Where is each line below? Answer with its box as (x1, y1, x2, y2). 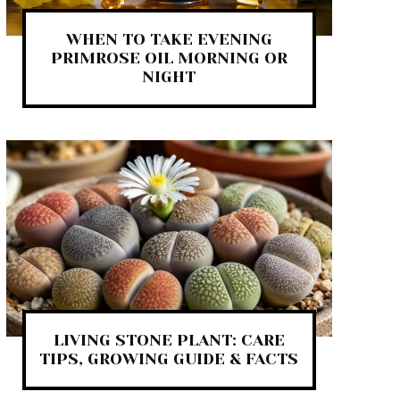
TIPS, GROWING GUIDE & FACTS (39, 349, 299, 368)
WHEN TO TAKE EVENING (65, 30, 272, 49)
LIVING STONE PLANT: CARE (53, 330, 285, 349)
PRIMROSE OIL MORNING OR (50, 49, 287, 68)
